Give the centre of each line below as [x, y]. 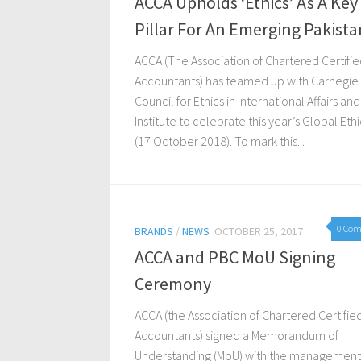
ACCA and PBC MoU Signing [235, 257]
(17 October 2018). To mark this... [220, 141]
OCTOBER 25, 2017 [259, 232]
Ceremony [173, 284]
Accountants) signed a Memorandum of [237, 336]
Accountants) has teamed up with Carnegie [247, 81]
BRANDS [154, 232]
